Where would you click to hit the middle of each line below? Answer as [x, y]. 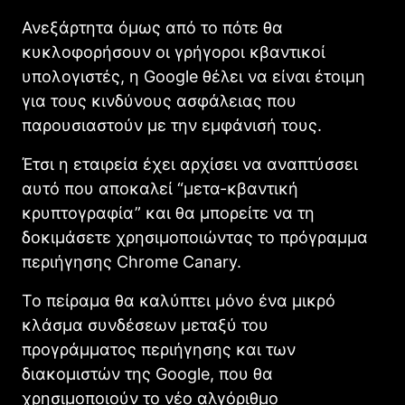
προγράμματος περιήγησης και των [159, 350]
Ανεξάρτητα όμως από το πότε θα [152, 28]
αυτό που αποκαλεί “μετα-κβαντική [160, 189]
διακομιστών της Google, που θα [147, 374]
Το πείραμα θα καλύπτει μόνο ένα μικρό [179, 301]
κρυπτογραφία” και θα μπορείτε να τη [168, 213]
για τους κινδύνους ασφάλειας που [159, 101]
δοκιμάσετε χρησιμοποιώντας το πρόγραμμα [195, 238]
